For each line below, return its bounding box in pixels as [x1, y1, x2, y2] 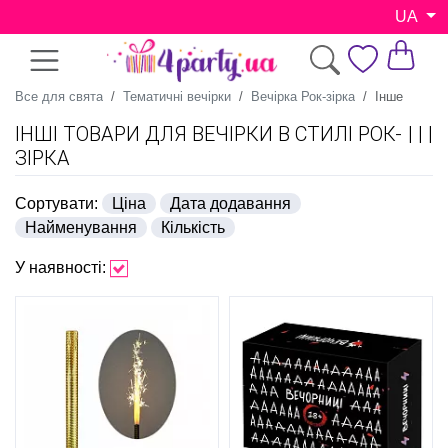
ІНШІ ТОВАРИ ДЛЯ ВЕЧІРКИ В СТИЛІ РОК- [15, 121, 402, 146]
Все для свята [15, 88, 103, 104]
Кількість [161, 218, 225, 236]
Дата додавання [170, 194, 291, 212]
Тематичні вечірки [123, 88, 231, 104]
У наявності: [15, 258, 106, 276]
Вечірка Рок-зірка [251, 88, 355, 104]
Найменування [25, 218, 137, 236]
